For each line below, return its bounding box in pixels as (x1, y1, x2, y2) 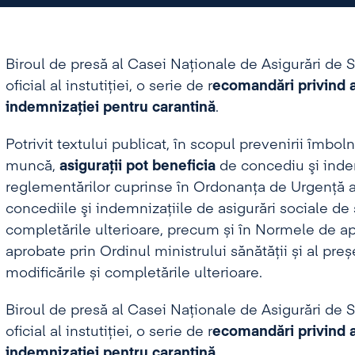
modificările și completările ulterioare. (5, 266, 262, 281)
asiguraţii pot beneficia (59, 159, 216, 174)
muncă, (5, 159, 59, 174)
